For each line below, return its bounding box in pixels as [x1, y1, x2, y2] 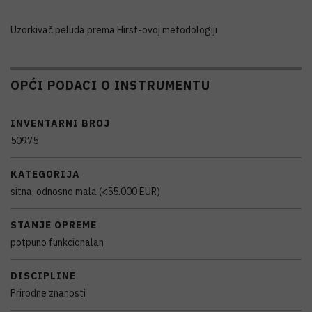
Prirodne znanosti [10, 287, 86, 299]
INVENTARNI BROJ [10, 117, 110, 130]
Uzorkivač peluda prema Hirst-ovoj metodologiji [10, 24, 217, 36]
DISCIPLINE [10, 270, 76, 282]
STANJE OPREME [10, 219, 97, 231]
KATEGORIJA [10, 168, 80, 180]
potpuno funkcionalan [10, 236, 104, 249]
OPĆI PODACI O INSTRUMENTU [10, 77, 210, 93]
